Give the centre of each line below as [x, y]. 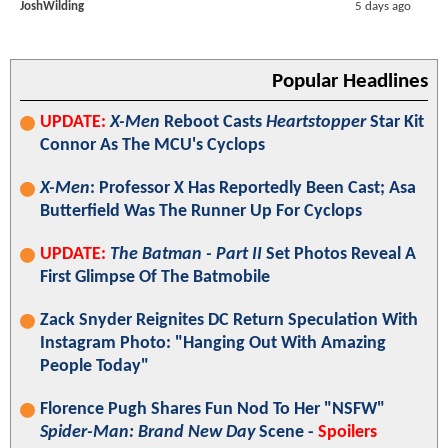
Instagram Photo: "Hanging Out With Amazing [213, 343]
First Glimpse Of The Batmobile [155, 277]
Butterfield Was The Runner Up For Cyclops [201, 211]
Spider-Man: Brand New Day [147, 432]
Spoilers [347, 432]
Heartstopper [316, 122]
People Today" [94, 366]
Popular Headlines [350, 81]
